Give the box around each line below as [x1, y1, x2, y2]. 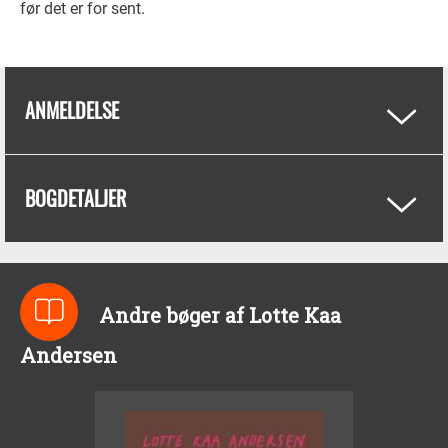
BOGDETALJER [25, 183, 126, 213]
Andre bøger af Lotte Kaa [98, 302, 341, 329]
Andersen [20, 342, 117, 370]
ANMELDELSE [25, 95, 119, 125]
